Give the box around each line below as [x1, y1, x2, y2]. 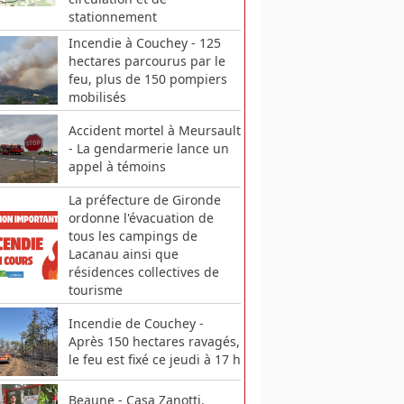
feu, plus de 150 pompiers [68, 69, 227, 87]
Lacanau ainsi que [68, 245, 179, 263]
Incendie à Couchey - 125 [68, 33, 221, 51]
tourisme [68, 281, 123, 299]
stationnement [68, 7, 157, 25]
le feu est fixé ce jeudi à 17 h [68, 351, 241, 369]
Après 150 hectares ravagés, [68, 333, 240, 351]
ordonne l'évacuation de [68, 209, 214, 227]
